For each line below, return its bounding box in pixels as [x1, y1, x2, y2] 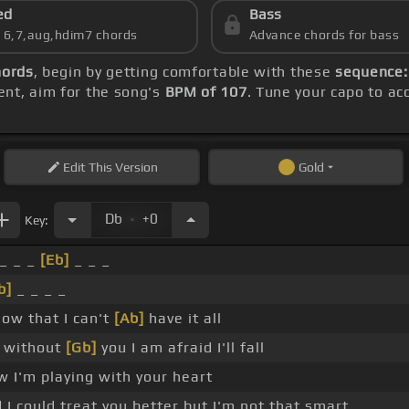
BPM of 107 [164, 83, 247, 101]
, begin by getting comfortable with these [33, 63, 336, 81]
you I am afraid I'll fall [96, 339, 265, 357]
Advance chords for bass [248, 27, 400, 43]
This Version [85, 160, 158, 175]
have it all [143, 309, 222, 328]
